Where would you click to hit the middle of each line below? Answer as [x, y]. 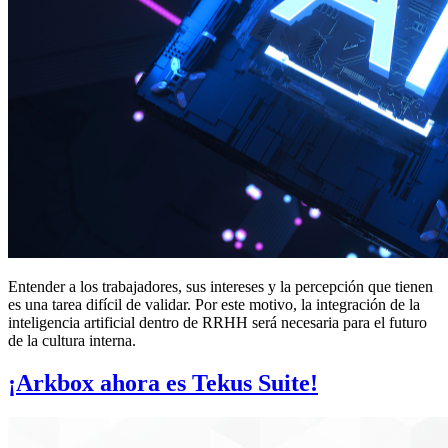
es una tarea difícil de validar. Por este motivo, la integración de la [214, 305]
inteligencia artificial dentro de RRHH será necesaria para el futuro [217, 323]
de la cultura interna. [72, 341]
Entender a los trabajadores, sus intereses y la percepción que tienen [220, 287]
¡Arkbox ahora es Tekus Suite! [163, 383]
